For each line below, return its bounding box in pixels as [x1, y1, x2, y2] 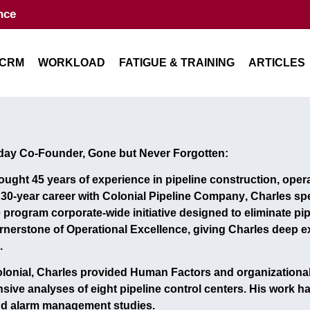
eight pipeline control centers [91, 283, 244, 295]
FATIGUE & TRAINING [119, 56, 235, 69]
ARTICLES [248, 56, 305, 69]
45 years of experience [32, 173, 150, 185]
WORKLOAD [38, 56, 105, 69]
